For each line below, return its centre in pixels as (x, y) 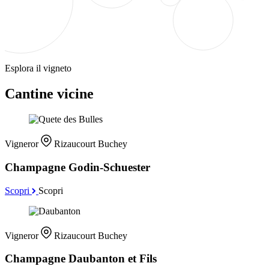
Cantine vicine (49, 94)
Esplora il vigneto (38, 68)
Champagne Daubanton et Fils (81, 259)
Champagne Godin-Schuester (77, 167)
